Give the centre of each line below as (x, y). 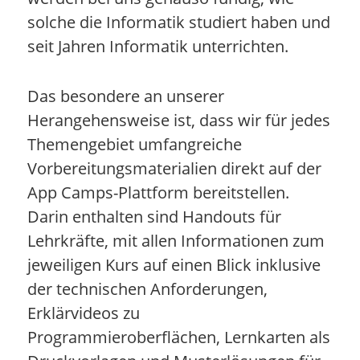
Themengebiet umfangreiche (134, 144)
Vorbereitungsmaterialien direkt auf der (174, 168)
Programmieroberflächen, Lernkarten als (178, 337)
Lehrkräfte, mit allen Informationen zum (176, 240)
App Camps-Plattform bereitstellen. (158, 192)
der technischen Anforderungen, (147, 288)
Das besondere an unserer (125, 96)
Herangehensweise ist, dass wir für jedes (178, 120)
